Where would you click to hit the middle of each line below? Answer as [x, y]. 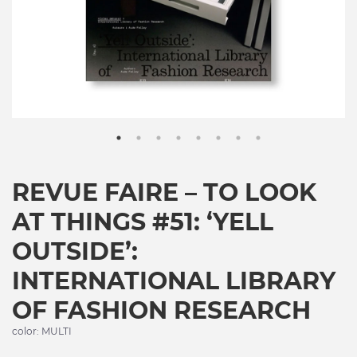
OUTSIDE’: [75, 251]
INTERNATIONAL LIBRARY [174, 280]
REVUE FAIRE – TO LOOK [164, 192]
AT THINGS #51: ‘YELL [143, 222]
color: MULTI [42, 331]
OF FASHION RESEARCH [161, 310]
